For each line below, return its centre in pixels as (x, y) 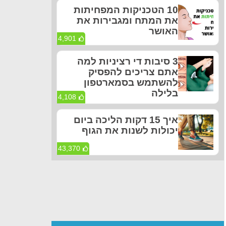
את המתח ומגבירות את (127, 21)
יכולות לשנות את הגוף (130, 131)
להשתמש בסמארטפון (131, 83)
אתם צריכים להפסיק (133, 72)
